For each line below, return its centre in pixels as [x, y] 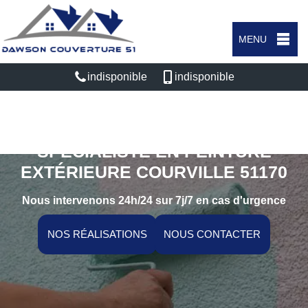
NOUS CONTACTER [212, 234]
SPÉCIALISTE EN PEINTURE [154, 151]
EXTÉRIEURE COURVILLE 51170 [154, 172]
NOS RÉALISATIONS [97, 234]
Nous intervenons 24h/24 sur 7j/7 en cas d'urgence [154, 200]
